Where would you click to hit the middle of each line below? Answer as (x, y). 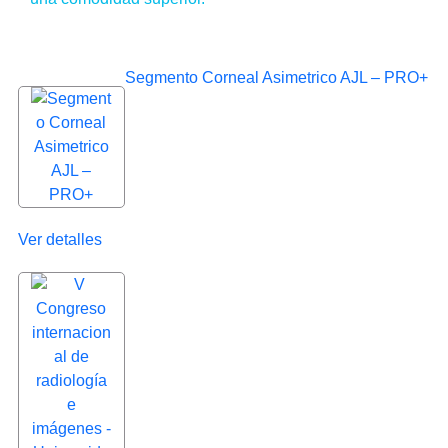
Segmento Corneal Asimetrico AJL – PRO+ (276, 77)
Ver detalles (60, 239)
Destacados (85, 37)
